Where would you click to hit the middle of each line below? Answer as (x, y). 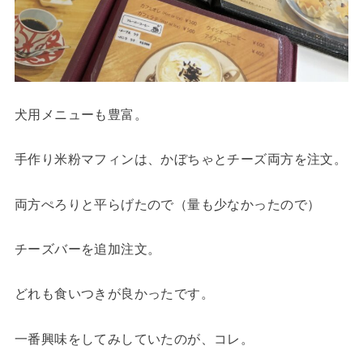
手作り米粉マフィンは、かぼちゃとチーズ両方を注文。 (181, 159)
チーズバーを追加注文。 (88, 248)
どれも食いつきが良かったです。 (114, 294)
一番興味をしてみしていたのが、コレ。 (134, 338)
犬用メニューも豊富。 (81, 114)
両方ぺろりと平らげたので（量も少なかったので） (167, 204)
